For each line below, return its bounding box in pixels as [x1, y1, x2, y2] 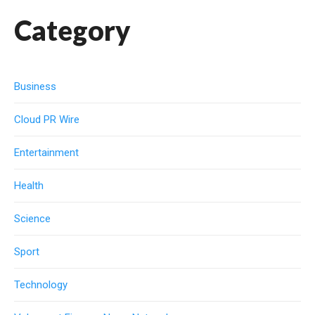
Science [14, 212, 51, 225]
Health [14, 179, 44, 192]
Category [14, 13, 131, 46]
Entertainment [14, 146, 79, 159]
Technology [14, 278, 67, 291]
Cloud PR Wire [14, 112, 79, 126]
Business [14, 79, 56, 93]
